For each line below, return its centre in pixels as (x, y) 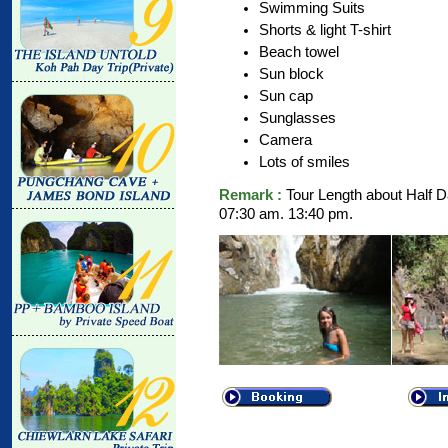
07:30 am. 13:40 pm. (286, 213)
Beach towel (299, 51)
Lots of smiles (304, 161)
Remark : (252, 194)
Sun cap (286, 95)
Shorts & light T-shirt (325, 29)
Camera (285, 139)
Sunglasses (297, 117)
